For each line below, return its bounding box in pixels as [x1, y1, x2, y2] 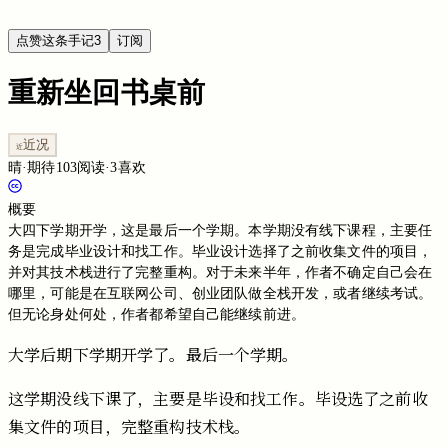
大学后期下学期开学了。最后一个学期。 [8, 342, 299, 366]
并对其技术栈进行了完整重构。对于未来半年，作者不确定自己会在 [8, 264, 433, 280]
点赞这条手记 [16, 33, 94, 48]
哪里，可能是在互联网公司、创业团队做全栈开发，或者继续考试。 [8, 285, 433, 301]
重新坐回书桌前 [8, 76, 205, 108]
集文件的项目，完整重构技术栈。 [8, 414, 251, 438]
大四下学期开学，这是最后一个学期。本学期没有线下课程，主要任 [8, 222, 433, 238]
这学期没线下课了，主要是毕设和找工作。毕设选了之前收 [8, 386, 428, 410]
